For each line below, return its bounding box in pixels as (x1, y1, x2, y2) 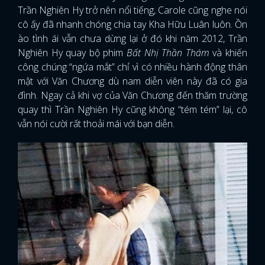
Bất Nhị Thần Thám (127, 46, 209, 59)
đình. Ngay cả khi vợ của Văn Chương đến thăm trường (18, 88, 247, 102)
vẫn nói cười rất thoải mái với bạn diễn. (18, 117, 174, 130)
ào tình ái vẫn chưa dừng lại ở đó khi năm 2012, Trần (18, 31, 247, 45)
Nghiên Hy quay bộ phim (18, 46, 127, 59)
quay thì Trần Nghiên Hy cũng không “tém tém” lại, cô (18, 102, 247, 116)
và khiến (209, 46, 248, 59)
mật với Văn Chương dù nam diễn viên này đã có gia (18, 74, 247, 88)
